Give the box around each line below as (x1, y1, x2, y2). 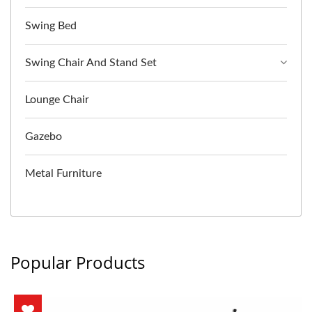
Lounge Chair (25, 94, 89, 106)
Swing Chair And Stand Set (25, 57, 157, 69)
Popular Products (10, 251, 145, 274)
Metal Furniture (25, 168, 102, 180)
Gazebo (25, 131, 62, 143)
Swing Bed (25, 20, 77, 32)
